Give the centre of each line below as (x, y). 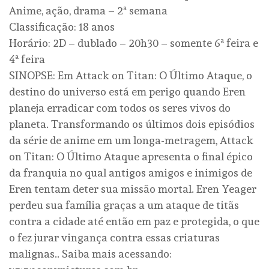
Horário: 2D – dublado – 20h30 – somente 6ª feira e (134, 43)
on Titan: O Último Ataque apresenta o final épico (131, 157)
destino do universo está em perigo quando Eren (127, 92)
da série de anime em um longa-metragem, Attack (131, 141)
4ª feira (27, 59)
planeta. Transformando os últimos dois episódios (132, 124)
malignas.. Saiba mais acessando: (90, 254)
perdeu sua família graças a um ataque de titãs (124, 205)
